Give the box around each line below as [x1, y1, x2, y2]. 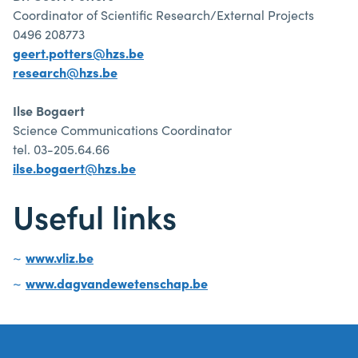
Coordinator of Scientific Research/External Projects [13, 6, 314, 23]
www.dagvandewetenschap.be [26, 274, 208, 292]
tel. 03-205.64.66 [13, 140, 109, 157]
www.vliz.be [26, 249, 93, 266]
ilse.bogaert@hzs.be [13, 159, 136, 177]
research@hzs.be [13, 63, 117, 81]
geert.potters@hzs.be [13, 44, 144, 62]
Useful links [13, 193, 177, 238]
